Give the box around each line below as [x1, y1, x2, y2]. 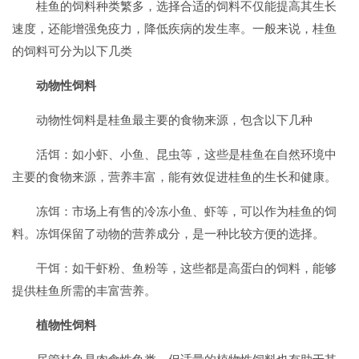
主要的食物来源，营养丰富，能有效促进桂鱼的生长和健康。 [12, 169, 337, 184]
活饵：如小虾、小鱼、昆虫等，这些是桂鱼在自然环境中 [36, 147, 337, 162]
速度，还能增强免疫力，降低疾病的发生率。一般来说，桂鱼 [12, 21, 337, 36]
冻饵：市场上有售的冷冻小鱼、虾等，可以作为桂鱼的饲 [36, 204, 337, 219]
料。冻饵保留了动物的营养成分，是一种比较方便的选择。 [12, 226, 325, 241]
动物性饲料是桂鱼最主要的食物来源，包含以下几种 [36, 112, 313, 127]
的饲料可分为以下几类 [12, 43, 132, 58]
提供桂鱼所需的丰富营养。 [12, 283, 156, 298]
